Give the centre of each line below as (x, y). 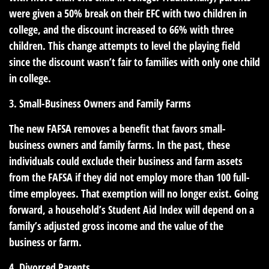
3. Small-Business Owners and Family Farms (100, 103)
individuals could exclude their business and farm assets (126, 161)
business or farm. (45, 242)
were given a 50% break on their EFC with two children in (128, 13)
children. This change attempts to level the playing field (125, 45)
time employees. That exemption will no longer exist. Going (134, 193)
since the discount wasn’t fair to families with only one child (134, 62)
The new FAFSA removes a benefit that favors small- (117, 128)
